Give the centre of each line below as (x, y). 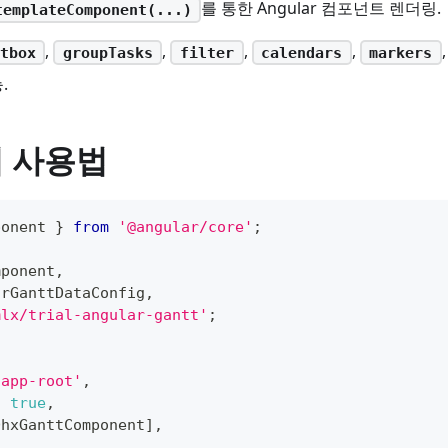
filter (206, 52)
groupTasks (107, 52)
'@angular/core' (185, 226)
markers (401, 52)
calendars (302, 52)
